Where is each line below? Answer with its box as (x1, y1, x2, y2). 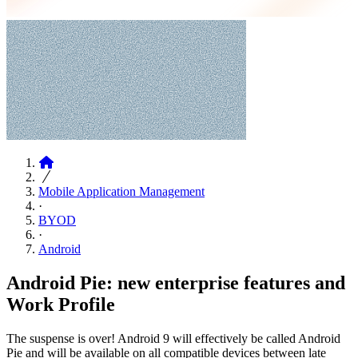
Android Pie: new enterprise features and (6, 272, 345, 293)
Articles (54, 155, 93, 169)
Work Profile (6, 293, 115, 315)
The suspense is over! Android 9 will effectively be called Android (6, 331, 340, 345)
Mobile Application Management (38, 185, 205, 198)
